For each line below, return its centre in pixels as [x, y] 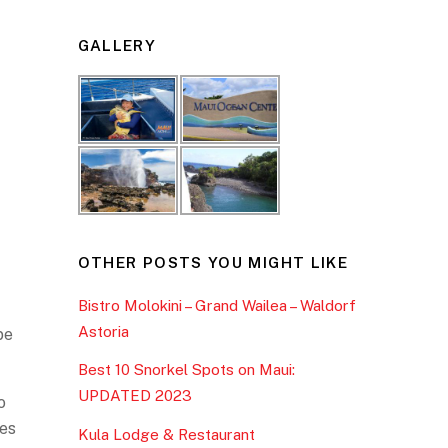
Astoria [103, 332]
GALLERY [117, 46]
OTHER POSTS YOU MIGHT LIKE [213, 263]
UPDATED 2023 [134, 396]
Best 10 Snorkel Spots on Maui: [186, 370]
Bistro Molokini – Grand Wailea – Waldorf [216, 306]
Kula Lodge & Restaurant [166, 434]
